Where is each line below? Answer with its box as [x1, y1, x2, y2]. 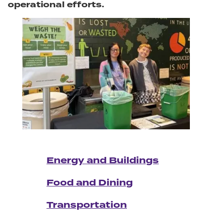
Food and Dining [46, 176, 133, 189]
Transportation [46, 198, 127, 211]
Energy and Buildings [46, 154, 159, 167]
